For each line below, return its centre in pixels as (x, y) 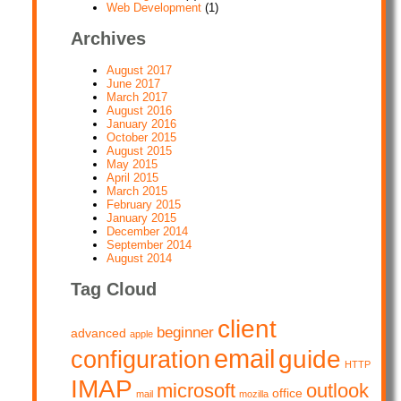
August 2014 (140, 258)
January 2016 (142, 124)
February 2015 (144, 204)
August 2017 (140, 70)
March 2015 (137, 191)
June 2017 (134, 83)
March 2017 (137, 97)
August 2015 (140, 150)
